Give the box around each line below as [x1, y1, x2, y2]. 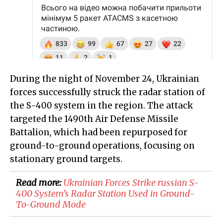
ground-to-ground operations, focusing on [10, 140, 195, 152]
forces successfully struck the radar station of [10, 87, 205, 98]
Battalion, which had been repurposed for [10, 127, 187, 138]
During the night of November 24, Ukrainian [10, 73, 199, 85]
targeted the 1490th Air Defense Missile [10, 113, 178, 125]
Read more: [16, 177, 63, 189]
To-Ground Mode [16, 199, 86, 211]
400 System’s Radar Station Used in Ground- [16, 188, 195, 200]
